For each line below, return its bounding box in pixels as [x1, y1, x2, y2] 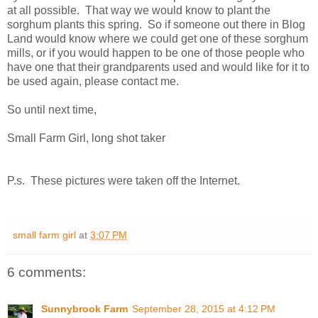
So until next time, [7, 103, 97, 116]
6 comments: [7, 264, 86, 280]
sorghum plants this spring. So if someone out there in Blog [7, 18, 305, 31]
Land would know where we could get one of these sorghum [7, 32, 308, 45]
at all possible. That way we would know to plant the [7, 4, 270, 16]
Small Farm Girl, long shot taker [7, 131, 165, 144]
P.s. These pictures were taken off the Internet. [7, 174, 240, 187]
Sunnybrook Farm [41, 303, 128, 315]
